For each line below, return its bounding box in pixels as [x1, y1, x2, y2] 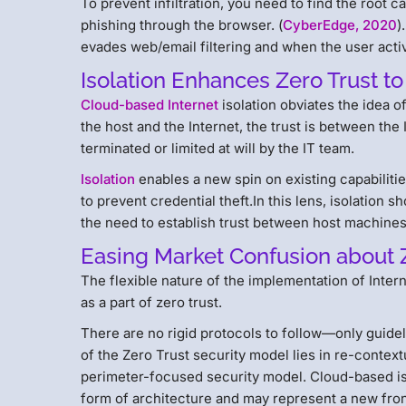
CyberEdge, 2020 [283, 16, 398, 34]
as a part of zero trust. [81, 294, 223, 312]
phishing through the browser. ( [81, 16, 284, 34]
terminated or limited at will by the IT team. [81, 140, 355, 158]
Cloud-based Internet [81, 96, 219, 114]
